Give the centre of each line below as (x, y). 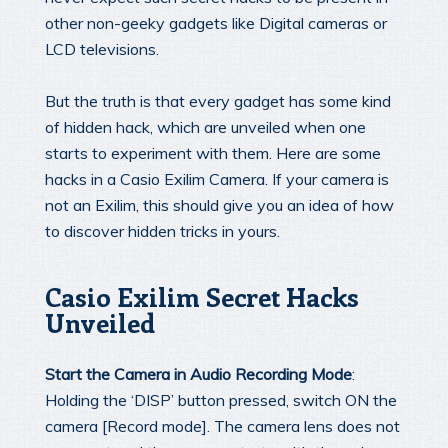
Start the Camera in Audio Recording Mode (198, 374)
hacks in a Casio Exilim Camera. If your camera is (217, 178)
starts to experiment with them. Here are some (213, 152)
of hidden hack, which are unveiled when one (205, 126)
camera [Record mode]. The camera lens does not (222, 426)
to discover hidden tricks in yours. (162, 230)
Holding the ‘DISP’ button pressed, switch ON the (221, 400)
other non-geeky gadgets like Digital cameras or (216, 22)
